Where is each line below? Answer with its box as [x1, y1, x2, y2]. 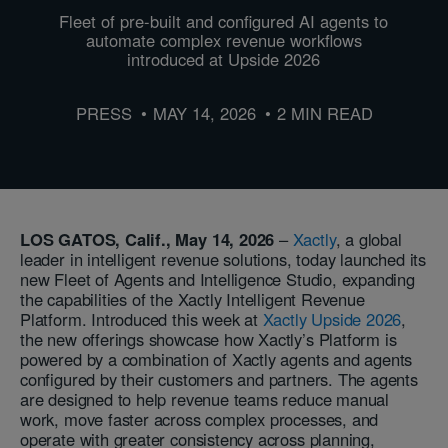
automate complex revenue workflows [85, 27, 362, 52]
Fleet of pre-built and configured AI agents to [59, 8, 389, 33]
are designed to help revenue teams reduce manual [20, 386, 390, 411]
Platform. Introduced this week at [20, 306, 263, 331]
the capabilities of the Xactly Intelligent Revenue [20, 286, 365, 311]
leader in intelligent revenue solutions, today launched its [20, 246, 426, 271]
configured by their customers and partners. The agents [20, 366, 418, 391]
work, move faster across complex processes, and [20, 406, 379, 431]
